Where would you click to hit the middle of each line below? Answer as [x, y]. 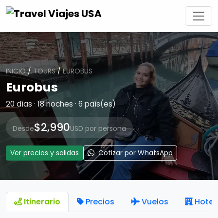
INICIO [16, 71]
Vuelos [155, 202]
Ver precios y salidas [45, 153]
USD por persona [98, 128]
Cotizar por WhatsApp [135, 153]
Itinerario [42, 202]
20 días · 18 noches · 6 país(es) [61, 104]
